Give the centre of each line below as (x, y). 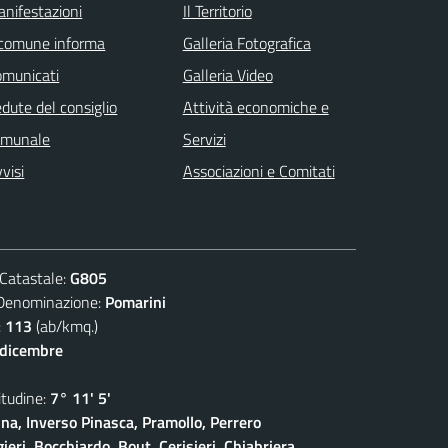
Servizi (204, 138)
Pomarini (135, 301)
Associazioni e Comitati (258, 170)
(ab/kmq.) (65, 325)
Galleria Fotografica (246, 42)
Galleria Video (227, 74)
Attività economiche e (255, 106)
